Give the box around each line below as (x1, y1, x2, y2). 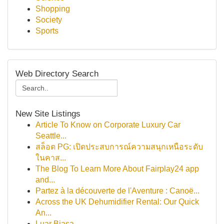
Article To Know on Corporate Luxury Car (35, 120, 180, 129)
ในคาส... (35, 153, 66, 162)
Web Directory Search (15, 68, 98, 78)
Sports (35, 26, 58, 35)
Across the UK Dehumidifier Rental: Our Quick (35, 197, 199, 206)
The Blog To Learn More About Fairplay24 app (35, 164, 199, 173)
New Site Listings (15, 108, 80, 118)
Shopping (35, 4, 70, 13)
